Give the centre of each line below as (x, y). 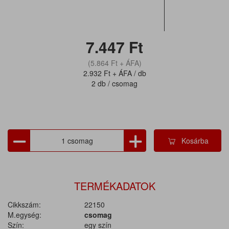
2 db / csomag (114, 83)
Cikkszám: (24, 204)
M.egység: (25, 215)
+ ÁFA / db (128, 73)
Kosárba (195, 141)
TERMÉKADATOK (114, 186)
